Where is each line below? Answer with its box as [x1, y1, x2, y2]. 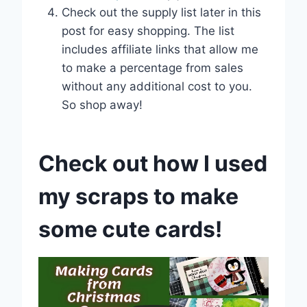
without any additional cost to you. [62, 79, 252, 93]
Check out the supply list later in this [62, 5, 261, 19]
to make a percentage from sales [62, 60, 243, 75]
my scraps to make [38, 182, 238, 210]
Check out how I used [38, 149, 267, 177]
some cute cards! [38, 215, 222, 243]
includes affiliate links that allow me [62, 42, 258, 56]
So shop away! [62, 97, 146, 112]
